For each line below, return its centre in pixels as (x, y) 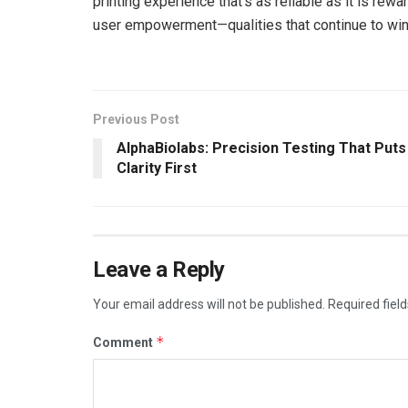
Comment (124, 342)
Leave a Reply (159, 269)
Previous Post (136, 119)
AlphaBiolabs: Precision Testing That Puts (261, 148)
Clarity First (157, 168)
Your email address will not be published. (209, 304)
